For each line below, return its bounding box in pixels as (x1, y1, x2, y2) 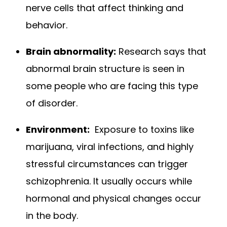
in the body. (26, 209, 79, 222)
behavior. (26, 18, 68, 31)
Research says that (116, 45, 207, 58)
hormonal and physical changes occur (26, 192, 202, 205)
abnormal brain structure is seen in (26, 62, 185, 75)
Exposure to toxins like (90, 123, 195, 136)
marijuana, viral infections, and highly (26, 140, 194, 153)
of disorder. (26, 96, 78, 109)
